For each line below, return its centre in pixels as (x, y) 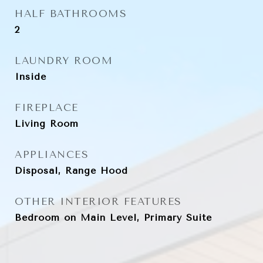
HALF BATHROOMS (71, 14)
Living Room (47, 124)
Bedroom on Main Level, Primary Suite (113, 218)
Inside (31, 77)
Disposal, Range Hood (71, 171)
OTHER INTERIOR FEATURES (98, 201)
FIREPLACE (47, 107)
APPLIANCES (52, 154)
